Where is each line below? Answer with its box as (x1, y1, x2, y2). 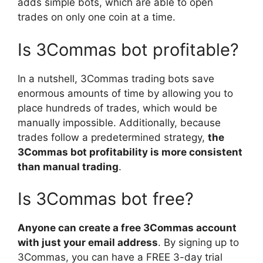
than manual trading (18, 160, 119, 173)
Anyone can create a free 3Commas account (18, 222, 237, 234)
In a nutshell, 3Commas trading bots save (18, 72, 214, 85)
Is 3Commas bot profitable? (18, 39, 239, 60)
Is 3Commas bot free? (18, 188, 194, 210)
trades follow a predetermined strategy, (18, 131, 208, 143)
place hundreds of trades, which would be (18, 102, 217, 114)
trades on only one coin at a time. (18, 11, 176, 23)
